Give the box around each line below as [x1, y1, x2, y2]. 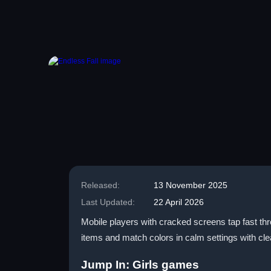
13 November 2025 [154, 180, 227, 190]
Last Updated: [81, 197, 135, 207]
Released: [81, 180, 120, 190]
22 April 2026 [154, 197, 204, 207]
